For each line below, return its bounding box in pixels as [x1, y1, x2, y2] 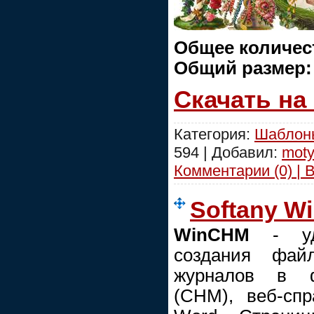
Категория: [174, 125, 254, 143]
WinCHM [174, 224, 250, 245]
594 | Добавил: [174, 143, 282, 161]
